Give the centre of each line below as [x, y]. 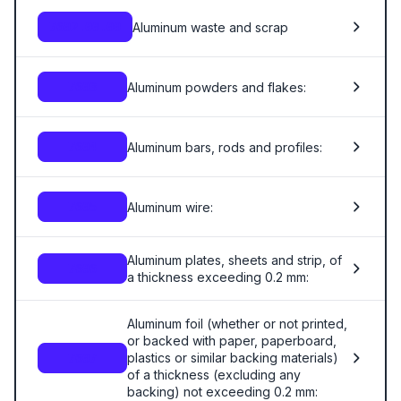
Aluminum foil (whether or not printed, [237, 324]
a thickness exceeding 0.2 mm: [218, 277]
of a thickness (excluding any [214, 375]
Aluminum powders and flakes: [217, 87]
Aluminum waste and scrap [210, 27]
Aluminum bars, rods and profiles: [225, 147]
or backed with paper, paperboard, [232, 341]
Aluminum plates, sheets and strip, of [235, 260]
